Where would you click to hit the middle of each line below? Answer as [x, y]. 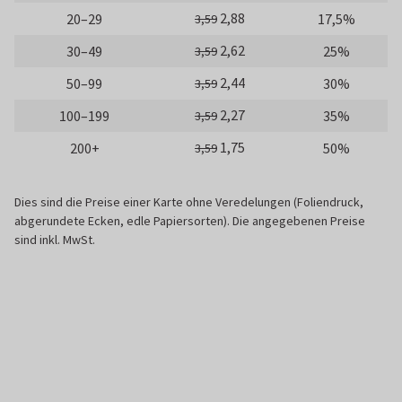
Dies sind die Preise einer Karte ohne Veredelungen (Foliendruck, [189, 201]
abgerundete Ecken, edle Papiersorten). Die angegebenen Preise [190, 220]
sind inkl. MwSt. [55, 239]
